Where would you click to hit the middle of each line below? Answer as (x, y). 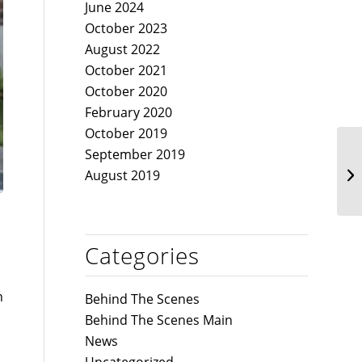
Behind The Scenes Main (159, 320)
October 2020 (126, 91)
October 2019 (126, 133)
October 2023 (126, 28)
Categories (143, 255)
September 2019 (135, 154)
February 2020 (129, 112)
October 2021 (126, 70)
